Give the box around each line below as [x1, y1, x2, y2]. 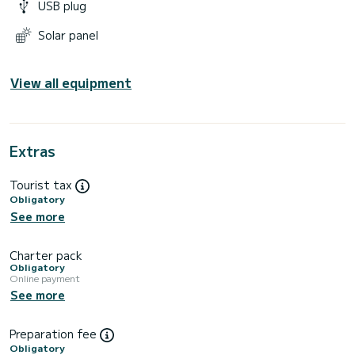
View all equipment [10, 72, 132, 92]
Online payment [10, 270, 80, 284]
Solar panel [38, 26, 98, 43]
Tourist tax [10, 176, 75, 193]
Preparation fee [10, 325, 100, 342]
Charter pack [10, 246, 82, 263]
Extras [10, 139, 55, 161]
